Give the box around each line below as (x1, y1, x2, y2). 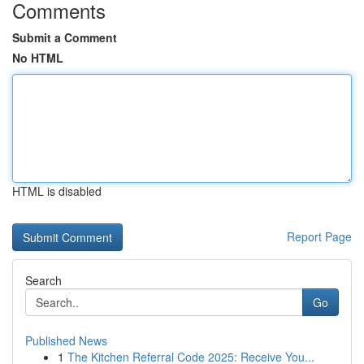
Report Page (287, 228, 352, 245)
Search (25, 272, 62, 288)
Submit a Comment (12, 29, 117, 45)
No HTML (12, 50, 63, 66)
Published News (25, 332, 107, 349)
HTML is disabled (12, 183, 102, 199)
